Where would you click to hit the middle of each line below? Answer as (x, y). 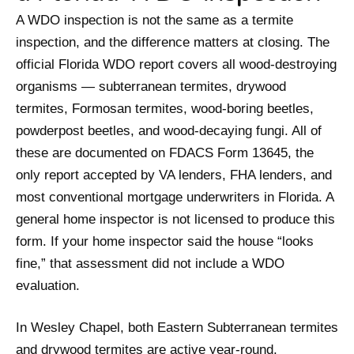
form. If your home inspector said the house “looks (165, 242)
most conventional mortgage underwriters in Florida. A (175, 198)
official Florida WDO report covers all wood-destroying (176, 65)
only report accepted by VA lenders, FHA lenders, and (174, 175)
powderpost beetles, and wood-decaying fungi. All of (169, 131)
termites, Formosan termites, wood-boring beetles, (165, 109)
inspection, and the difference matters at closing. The (173, 43)
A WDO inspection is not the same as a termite (154, 21)
